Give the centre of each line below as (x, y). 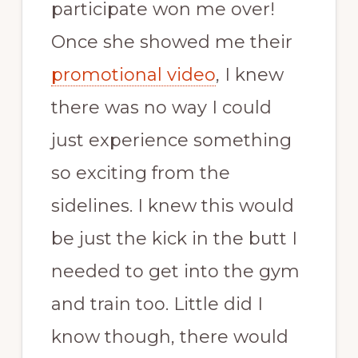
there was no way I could (161, 107)
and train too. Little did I (157, 304)
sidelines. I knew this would (172, 205)
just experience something (171, 140)
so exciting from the (140, 173)
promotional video (133, 74)
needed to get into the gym (175, 271)
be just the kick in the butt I (174, 238)
